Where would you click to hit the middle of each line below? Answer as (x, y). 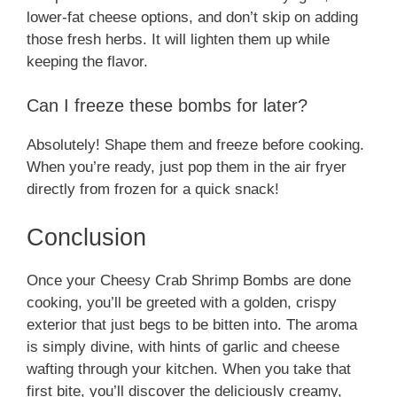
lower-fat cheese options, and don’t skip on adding (192, 17)
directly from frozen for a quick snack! (153, 190)
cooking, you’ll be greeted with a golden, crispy (182, 302)
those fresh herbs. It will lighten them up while (178, 39)
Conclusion (86, 237)
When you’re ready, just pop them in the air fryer (187, 167)
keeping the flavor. (87, 61)
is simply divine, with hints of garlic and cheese (183, 346)
